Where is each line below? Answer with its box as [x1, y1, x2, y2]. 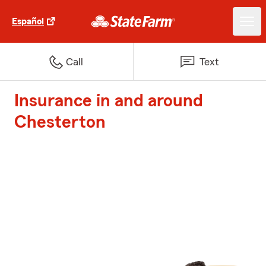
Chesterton [14, 113, 106, 131]
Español [12, 17, 44, 26]
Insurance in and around [14, 92, 203, 110]
